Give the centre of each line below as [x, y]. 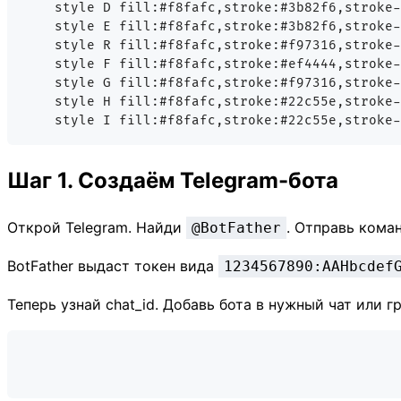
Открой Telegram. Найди [97, 227]
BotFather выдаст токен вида [113, 265]
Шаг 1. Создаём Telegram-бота [173, 180]
